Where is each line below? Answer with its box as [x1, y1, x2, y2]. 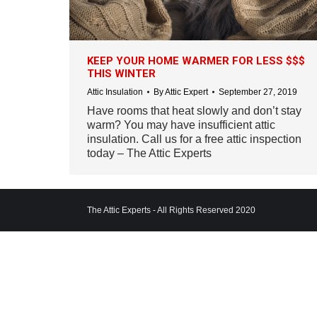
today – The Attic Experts [87, 146, 212, 159]
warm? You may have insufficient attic [87, 118, 275, 131]
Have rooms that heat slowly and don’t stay [87, 104, 301, 117]
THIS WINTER [87, 67, 156, 80]
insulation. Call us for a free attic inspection [87, 132, 301, 145]
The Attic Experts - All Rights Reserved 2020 [87, 204, 255, 215]
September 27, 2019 [219, 86, 297, 97]
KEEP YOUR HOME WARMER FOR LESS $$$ [87, 54, 305, 67]
